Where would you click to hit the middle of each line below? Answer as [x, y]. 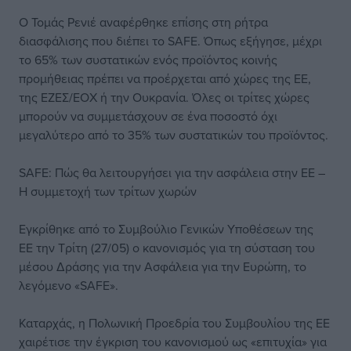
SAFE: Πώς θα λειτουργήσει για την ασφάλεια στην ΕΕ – [172, 172]
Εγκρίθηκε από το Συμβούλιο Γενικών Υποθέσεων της [166, 229]
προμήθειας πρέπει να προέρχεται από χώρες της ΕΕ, [165, 78]
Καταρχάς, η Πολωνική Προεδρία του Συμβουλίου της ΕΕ [174, 323]
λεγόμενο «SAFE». [69, 285]
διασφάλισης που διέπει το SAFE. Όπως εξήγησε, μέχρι [170, 41]
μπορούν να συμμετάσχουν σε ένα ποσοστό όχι [148, 116]
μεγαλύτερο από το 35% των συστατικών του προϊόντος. [174, 135]
